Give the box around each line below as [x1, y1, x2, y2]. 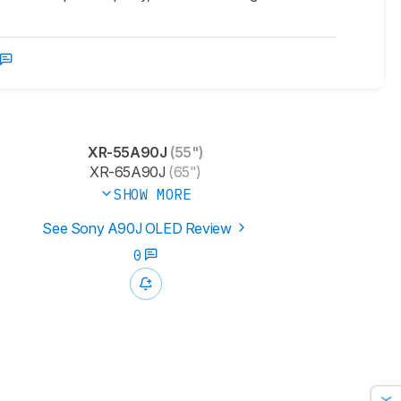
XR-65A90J [89, 163, 166, 182]
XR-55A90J [87, 143, 167, 162]
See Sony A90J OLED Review [42, 219, 235, 238]
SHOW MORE [114, 185, 192, 204]
